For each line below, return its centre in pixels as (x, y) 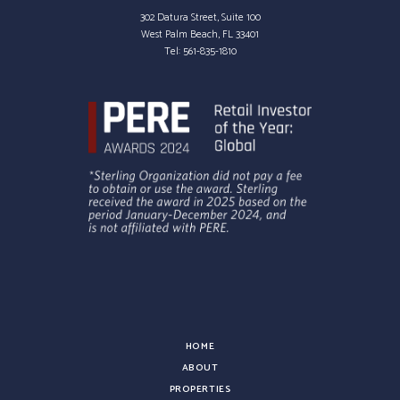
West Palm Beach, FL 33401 (200, 34)
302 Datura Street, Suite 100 (200, 17)
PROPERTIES (200, 390)
